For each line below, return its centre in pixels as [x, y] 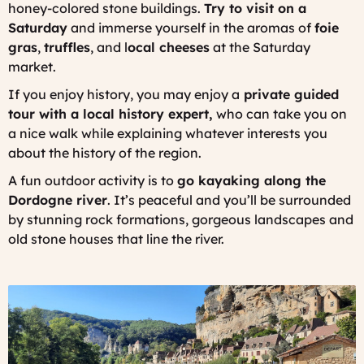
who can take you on [280, 113]
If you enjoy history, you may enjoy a [124, 94]
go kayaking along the [251, 180]
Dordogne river [58, 199]
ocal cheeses [169, 47]
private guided [289, 94]
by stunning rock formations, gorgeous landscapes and [181, 219]
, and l [109, 47]
